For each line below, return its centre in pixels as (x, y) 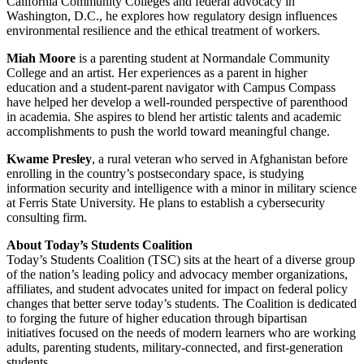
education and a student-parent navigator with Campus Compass (171, 88)
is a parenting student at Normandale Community (203, 58)
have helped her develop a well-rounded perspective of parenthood (177, 102)
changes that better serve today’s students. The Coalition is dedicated (182, 304)
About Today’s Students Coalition (100, 245)
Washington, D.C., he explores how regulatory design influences (172, 16)
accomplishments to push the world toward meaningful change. (168, 132)
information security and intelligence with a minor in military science (182, 188)
